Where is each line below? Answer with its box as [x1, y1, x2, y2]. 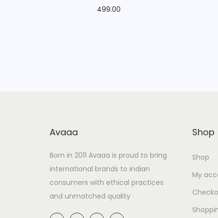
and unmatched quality [50, 191, 130, 201]
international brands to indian [50, 163, 150, 174]
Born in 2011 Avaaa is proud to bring [50, 150, 167, 160]
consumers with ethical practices [50, 177, 163, 187]
